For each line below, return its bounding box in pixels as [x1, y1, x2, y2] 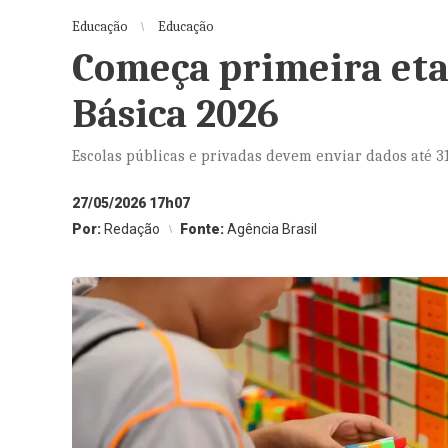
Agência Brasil [227, 221, 317, 237]
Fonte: [180, 221, 227, 237]
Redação [104, 221, 160, 237]
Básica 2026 [72, 91, 279, 137]
